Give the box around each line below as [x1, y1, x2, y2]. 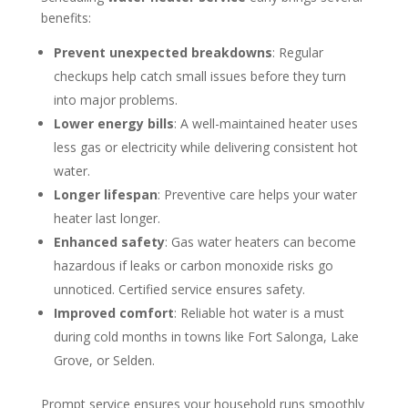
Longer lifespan [53, 186, 158, 204]
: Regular [271, 44, 323, 62]
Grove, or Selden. [53, 352, 155, 370]
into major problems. [53, 91, 178, 109]
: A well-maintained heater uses [173, 115, 358, 133]
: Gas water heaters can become [164, 233, 356, 251]
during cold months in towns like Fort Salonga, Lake [53, 328, 359, 346]
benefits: [40, 9, 91, 27]
